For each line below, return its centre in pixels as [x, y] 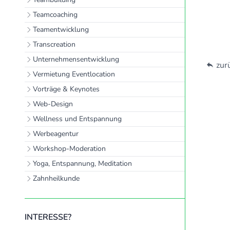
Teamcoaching [55, 15]
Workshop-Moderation [69, 149]
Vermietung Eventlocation [74, 74]
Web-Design [53, 104]
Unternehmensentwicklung [76, 59]
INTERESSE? [48, 217]
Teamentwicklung [61, 30]
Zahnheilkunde [56, 178]
